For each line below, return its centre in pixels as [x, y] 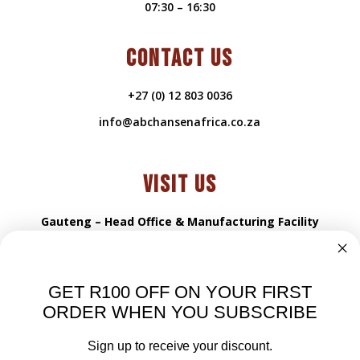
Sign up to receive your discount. [180, 346]
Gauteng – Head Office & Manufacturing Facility [180, 222]
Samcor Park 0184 [180, 275]
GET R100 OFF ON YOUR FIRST [180, 292]
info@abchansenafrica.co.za [180, 122]
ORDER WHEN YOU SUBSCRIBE [180, 313]
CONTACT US [180, 59]
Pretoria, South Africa [180, 301]
